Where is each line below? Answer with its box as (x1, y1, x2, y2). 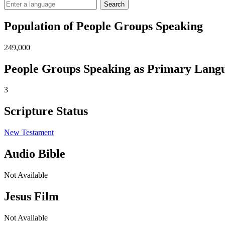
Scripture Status (4, 104, 88, 118)
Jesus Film (4, 190, 59, 203)
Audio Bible (4, 147, 65, 161)
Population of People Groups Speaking (4, 19, 203, 33)
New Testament (4, 128, 54, 137)
